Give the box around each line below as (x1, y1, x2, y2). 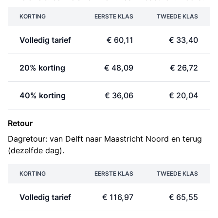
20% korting (19, 63, 65, 73)
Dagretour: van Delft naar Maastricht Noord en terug (8, 134, 202, 144)
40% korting (19, 91, 66, 100)
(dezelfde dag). (8, 145, 64, 155)
